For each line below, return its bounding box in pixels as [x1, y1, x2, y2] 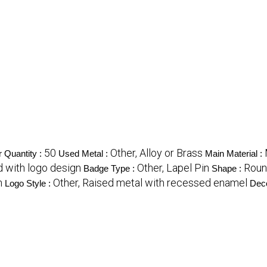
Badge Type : [83, 163, 137, 174]
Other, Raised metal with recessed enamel [53, 176, 247, 190]
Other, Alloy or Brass [110, 147, 203, 160]
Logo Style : [5, 178, 53, 189]
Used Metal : [58, 148, 110, 159]
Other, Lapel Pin [137, 162, 209, 175]
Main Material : [205, 148, 265, 159]
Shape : [212, 163, 244, 174]
